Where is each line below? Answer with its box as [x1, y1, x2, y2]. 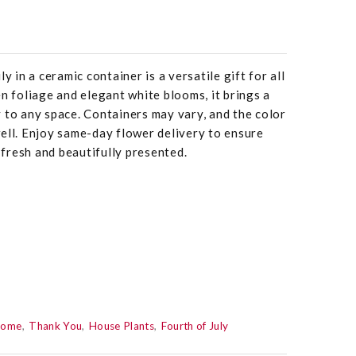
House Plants [88, 319, 154, 333]
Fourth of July [161, 319, 229, 333]
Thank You [29, 319, 83, 333]
